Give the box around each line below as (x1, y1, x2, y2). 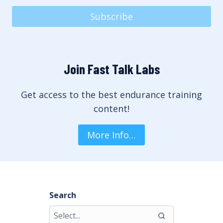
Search (49, 190, 76, 201)
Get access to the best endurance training (21, 88, 202, 101)
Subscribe (90, 10, 133, 22)
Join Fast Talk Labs (63, 60, 160, 77)
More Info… (87, 129, 136, 141)
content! (94, 102, 129, 114)
